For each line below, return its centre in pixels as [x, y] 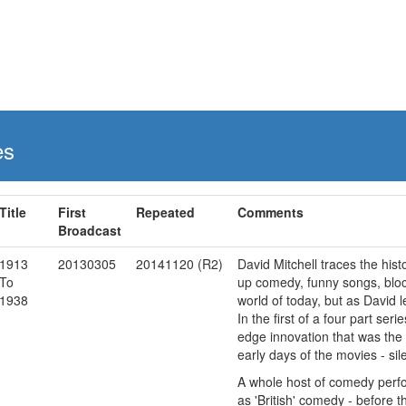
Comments [271, 212]
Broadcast [90, 230]
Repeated [165, 212]
